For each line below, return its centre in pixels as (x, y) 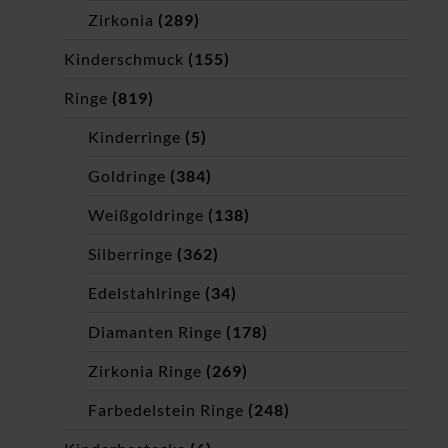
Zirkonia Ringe (145, 371)
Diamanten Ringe (155, 332)
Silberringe (130, 254)
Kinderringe (134, 137)
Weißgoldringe (146, 215)
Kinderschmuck (124, 59)
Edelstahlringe (144, 293)
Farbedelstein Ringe (166, 410)
